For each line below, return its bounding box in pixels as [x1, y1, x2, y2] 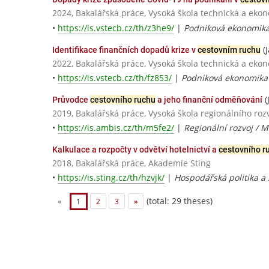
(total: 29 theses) [144, 195, 213, 207]
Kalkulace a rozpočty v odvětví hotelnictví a [52, 144, 219, 154]
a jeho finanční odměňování [156, 94, 262, 104]
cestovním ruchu [198, 44, 261, 55]
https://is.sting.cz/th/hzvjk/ [58, 172, 165, 184]
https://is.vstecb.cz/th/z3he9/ [58, 22, 174, 34]
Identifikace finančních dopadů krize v [52, 44, 198, 55]
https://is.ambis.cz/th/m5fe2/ [58, 121, 174, 133]
